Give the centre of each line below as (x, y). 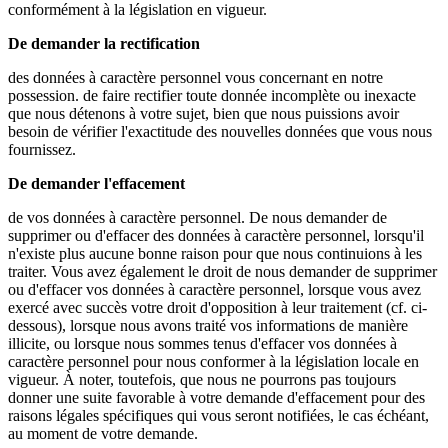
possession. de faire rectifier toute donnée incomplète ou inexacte (212, 96)
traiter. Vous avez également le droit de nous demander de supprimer (222, 272)
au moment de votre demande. (103, 434)
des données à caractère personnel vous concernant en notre (195, 78)
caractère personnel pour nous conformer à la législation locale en (213, 362)
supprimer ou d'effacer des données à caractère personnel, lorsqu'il (216, 236)
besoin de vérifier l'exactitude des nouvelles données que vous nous (220, 132)
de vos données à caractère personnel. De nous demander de (197, 218)
